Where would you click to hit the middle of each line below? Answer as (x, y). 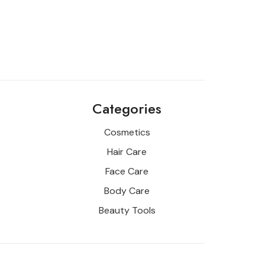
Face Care (127, 172)
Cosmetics (127, 132)
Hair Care (127, 152)
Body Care (127, 191)
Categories (127, 108)
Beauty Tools (127, 211)
